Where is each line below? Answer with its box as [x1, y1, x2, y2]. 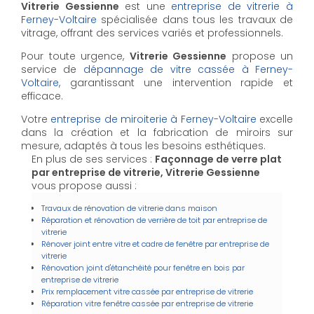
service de [21, 62, 83, 76]
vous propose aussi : [32, 178, 137, 193]
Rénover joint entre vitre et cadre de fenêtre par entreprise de [41, 238, 269, 250]
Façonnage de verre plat [155, 151, 282, 166]
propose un [226, 48, 293, 63]
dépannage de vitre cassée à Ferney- [83, 62, 294, 76]
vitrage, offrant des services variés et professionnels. [21, 25, 283, 40]
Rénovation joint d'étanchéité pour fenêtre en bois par [41, 261, 245, 273]
